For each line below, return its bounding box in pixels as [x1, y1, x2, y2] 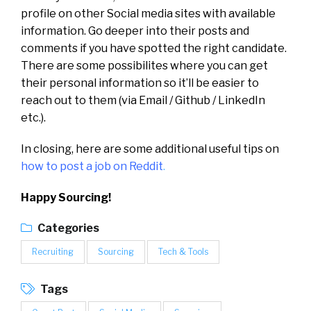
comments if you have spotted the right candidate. [21, 42, 287, 56]
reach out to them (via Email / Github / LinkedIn [21, 94, 265, 108]
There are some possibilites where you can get [21, 59, 268, 73]
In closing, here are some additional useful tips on [21, 142, 279, 156]
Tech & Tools [158, 246, 208, 258]
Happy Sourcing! [21, 191, 111, 205]
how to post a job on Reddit [21, 160, 163, 174]
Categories [35, 221, 99, 235]
